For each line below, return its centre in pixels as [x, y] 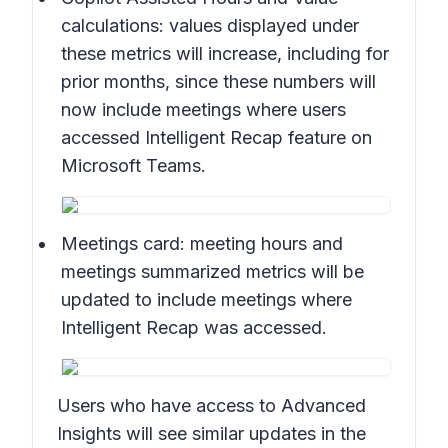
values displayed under [261, 25]
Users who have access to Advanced [211, 405]
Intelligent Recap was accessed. [194, 327]
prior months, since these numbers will [218, 81]
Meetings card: [123, 243]
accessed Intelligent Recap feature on [216, 137]
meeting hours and [264, 243]
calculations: [112, 25]
